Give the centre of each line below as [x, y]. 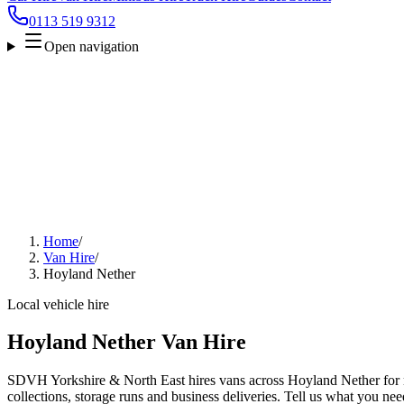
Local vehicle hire [58, 304]
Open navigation [91, 46]
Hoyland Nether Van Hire [127, 342]
